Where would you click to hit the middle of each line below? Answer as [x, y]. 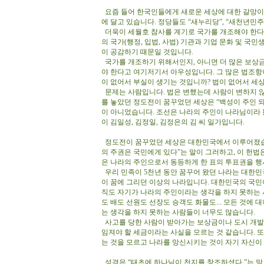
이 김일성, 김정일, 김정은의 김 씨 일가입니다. [174, 122]
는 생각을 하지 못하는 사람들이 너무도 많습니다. [179, 212]
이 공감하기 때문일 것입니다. [148, 52]
